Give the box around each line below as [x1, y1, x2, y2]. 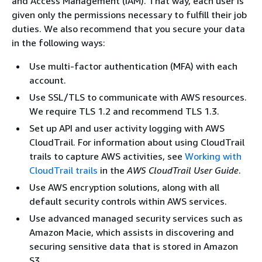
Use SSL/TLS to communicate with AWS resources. [29, 91, 247, 103]
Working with [185, 150, 242, 162]
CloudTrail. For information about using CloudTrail [29, 136, 244, 148]
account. [29, 74, 66, 86]
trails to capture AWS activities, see [29, 150, 185, 162]
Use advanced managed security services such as [29, 212, 243, 224]
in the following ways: [12, 37, 105, 49]
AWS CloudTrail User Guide [127, 164, 239, 176]
